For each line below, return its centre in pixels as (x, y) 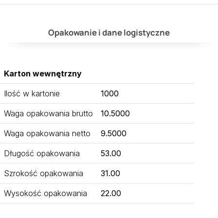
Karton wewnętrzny (43, 74)
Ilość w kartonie (32, 94)
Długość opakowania (42, 154)
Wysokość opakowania (45, 193)
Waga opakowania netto (47, 134)
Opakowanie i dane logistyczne (109, 33)
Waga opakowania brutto (48, 114)
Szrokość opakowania (44, 173)
